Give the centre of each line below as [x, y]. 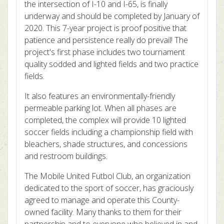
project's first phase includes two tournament [105, 52]
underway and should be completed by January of [112, 16]
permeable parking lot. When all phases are [100, 108]
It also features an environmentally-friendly [100, 96]
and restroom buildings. [66, 156]
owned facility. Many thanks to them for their [103, 212]
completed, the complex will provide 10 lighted [105, 120]
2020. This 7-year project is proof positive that [105, 28]
